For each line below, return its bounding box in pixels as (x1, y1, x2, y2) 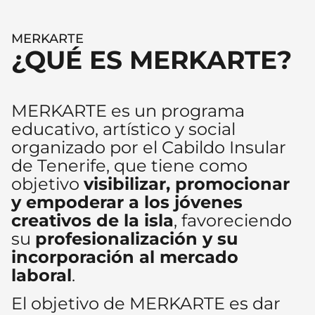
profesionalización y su (35, 229, 238, 249)
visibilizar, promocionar (84, 174, 290, 194)
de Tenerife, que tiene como (11, 155, 247, 176)
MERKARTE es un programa (11, 101, 245, 121)
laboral (11, 265, 72, 285)
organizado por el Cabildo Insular (11, 137, 286, 157)
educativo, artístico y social (11, 119, 236, 139)
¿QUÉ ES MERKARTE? (11, 44, 292, 75)
